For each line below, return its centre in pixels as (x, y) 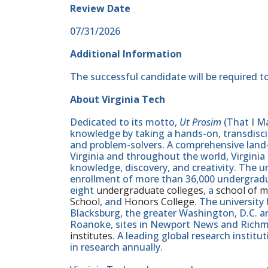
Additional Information (126, 54)
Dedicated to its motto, (125, 122)
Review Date (100, 9)
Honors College (159, 202)
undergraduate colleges (150, 191)
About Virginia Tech (118, 100)
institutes (91, 236)
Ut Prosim (200, 122)
